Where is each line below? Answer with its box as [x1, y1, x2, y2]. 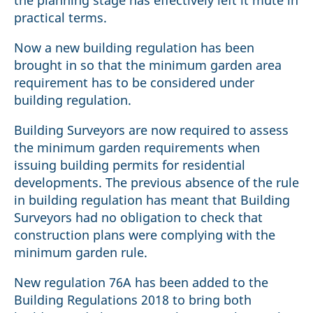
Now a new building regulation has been [14, 39, 254, 57]
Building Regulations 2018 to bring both [14, 291, 252, 309]
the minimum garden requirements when [14, 139, 260, 156]
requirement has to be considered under [14, 74, 254, 92]
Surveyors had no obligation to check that [14, 209, 263, 226]
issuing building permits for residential [14, 156, 245, 174]
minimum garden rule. [14, 244, 147, 261]
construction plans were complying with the [14, 226, 275, 244]
